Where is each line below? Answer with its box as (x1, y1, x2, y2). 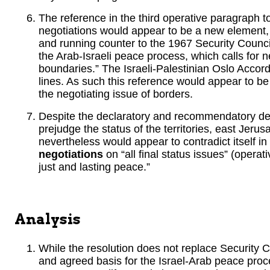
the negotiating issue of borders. (39, 87, 193, 100)
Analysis (14, 210, 81, 228)
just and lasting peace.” (39, 160, 150, 173)
